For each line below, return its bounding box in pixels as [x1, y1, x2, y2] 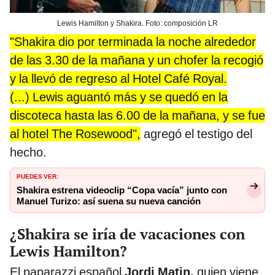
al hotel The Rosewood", [10, 126, 141, 142]
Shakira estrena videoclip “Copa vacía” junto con [17, 185, 227, 196]
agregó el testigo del [141, 126, 252, 142]
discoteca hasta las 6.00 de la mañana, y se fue [10, 108, 265, 123]
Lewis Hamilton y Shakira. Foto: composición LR [57, 19, 218, 28]
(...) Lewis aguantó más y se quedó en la [10, 90, 228, 105]
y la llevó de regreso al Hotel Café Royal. [10, 71, 227, 87]
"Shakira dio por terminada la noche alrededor [10, 34, 256, 50]
